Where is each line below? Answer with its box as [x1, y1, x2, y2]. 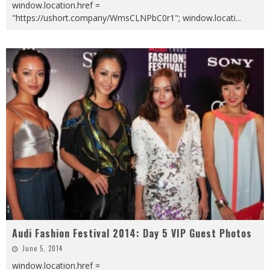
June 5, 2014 [22, 243, 63, 254]
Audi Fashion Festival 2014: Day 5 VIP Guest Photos [12, 226, 252, 241]
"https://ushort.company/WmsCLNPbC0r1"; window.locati [12, 11, 236, 24]
